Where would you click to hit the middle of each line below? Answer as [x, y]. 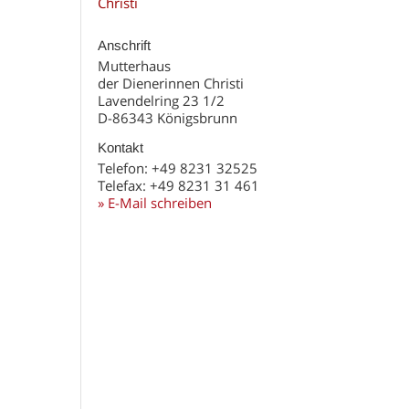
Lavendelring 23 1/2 [161, 100]
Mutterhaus [134, 66]
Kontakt [120, 147]
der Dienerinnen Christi [170, 83]
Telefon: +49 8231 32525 [177, 168]
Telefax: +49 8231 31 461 [178, 185]
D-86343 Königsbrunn [167, 118]
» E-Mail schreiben [154, 203]
